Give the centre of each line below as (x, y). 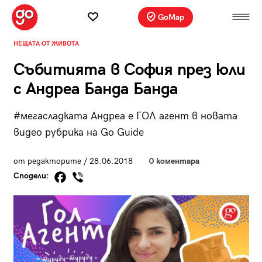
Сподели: (32, 176)
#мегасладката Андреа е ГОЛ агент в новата (125, 116)
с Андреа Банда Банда (96, 89)
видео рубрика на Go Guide (78, 132)
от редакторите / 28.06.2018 (73, 161)
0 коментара (174, 161)
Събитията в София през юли (129, 70)
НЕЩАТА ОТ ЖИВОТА (46, 43)
